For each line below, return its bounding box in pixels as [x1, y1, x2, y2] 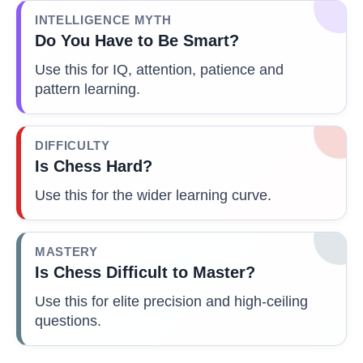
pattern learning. [35, 80, 140, 97]
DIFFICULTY [35, 139, 110, 152]
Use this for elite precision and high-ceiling [35, 293, 308, 310]
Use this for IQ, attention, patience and [35, 61, 284, 78]
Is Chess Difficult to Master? [35, 263, 255, 281]
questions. [35, 312, 101, 329]
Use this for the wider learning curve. [35, 186, 271, 203]
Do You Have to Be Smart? [35, 31, 239, 49]
